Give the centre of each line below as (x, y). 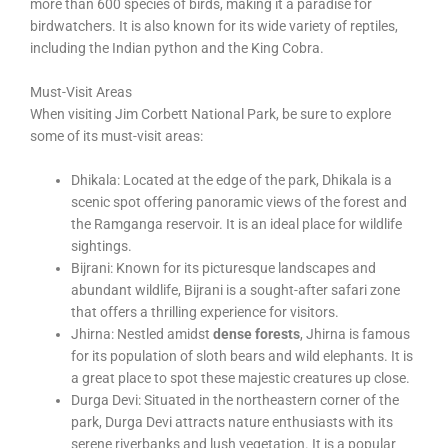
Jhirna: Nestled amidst (142, 334)
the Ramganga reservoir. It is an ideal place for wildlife (237, 224)
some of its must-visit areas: (116, 136)
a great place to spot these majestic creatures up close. (241, 378)
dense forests (257, 334)
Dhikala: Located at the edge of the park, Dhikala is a (232, 180)
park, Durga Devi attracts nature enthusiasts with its (232, 422)
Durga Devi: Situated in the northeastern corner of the (235, 400)
